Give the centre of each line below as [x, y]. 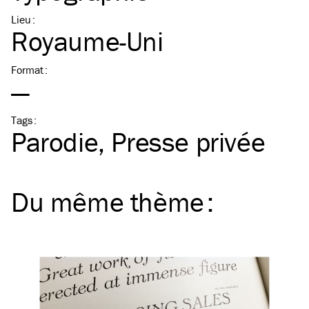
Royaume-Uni [87, 41]
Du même [71, 202]
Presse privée [188, 142]
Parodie [55, 142]
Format [27, 70]
